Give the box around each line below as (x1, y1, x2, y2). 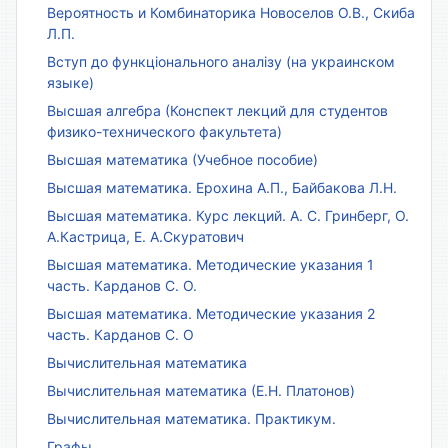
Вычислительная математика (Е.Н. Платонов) (47, 381, 355, 399)
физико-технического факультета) (47, 122, 282, 140)
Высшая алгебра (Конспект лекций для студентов (47, 101, 388, 119)
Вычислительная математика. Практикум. (47, 409, 336, 427)
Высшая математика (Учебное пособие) (47, 150, 318, 168)
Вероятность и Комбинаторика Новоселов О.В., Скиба (47, 3, 415, 21)
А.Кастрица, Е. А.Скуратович (47, 227, 244, 245)
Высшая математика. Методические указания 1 (47, 255, 374, 273)
